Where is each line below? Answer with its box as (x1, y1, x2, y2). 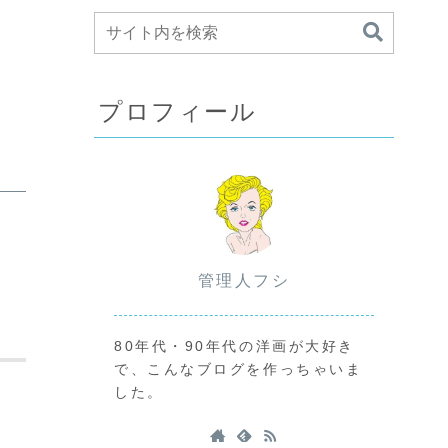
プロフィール (98, 97, 257, 127)
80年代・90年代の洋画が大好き (114, 337, 355, 354)
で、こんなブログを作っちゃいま (114, 360, 363, 377)
